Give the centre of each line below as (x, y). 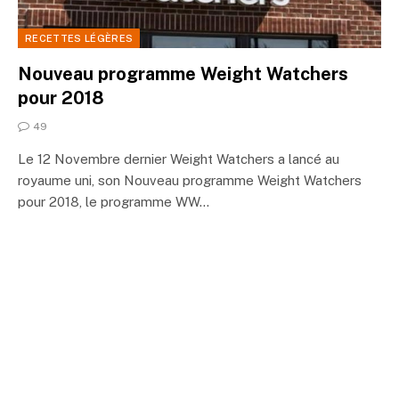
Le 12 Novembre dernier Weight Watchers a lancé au (179, 159)
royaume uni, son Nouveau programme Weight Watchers (190, 180)
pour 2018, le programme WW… (114, 201)
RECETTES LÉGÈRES (79, 38)
